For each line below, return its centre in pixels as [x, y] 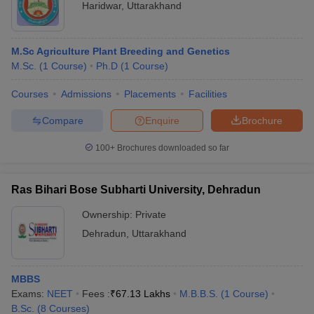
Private [151, 214]
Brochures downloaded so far [172, 148]
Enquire [162, 120]
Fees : [96, 294]
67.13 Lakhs [143, 294]
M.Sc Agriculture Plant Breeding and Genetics [121, 51]
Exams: [29, 294]
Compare [62, 120]
